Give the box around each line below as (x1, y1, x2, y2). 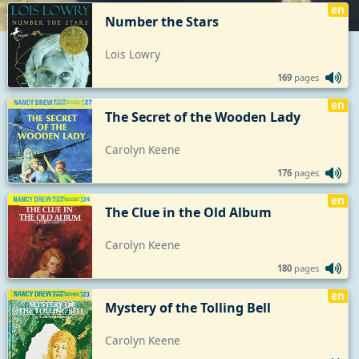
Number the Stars (105, 12, 219, 30)
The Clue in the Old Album (105, 203, 272, 221)
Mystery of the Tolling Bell (105, 298, 271, 317)
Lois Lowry (105, 46, 160, 62)
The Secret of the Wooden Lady (105, 107, 301, 126)
